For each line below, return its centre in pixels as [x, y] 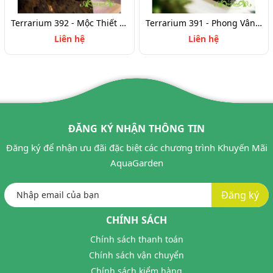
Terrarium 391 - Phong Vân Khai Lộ [258, 23]
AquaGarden [136, 163]
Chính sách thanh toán [136, 239]
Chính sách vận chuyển [136, 255]
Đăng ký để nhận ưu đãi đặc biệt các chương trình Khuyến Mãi [136, 148]
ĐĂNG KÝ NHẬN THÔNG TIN [136, 129]
